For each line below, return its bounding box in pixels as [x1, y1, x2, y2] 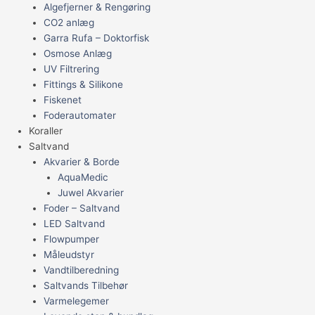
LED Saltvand [43, 217, 105, 229]
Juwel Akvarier [58, 186, 124, 198]
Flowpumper [43, 233, 99, 245]
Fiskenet [43, 94, 82, 105]
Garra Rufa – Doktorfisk [43, 32, 149, 44]
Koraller [29, 124, 63, 136]
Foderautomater [43, 109, 116, 121]
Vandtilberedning [43, 264, 119, 276]
